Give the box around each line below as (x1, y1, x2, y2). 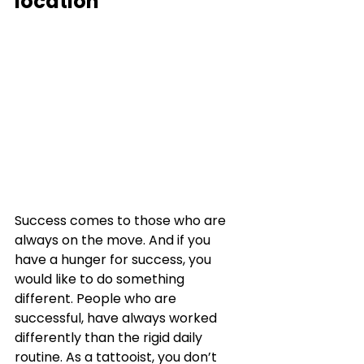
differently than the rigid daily (15, 327, 206, 347)
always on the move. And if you (15, 230, 214, 249)
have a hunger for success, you (15, 249, 214, 269)
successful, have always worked (15, 308, 220, 327)
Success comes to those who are (15, 210, 229, 230)
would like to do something (15, 269, 188, 288)
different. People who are (15, 288, 180, 308)
